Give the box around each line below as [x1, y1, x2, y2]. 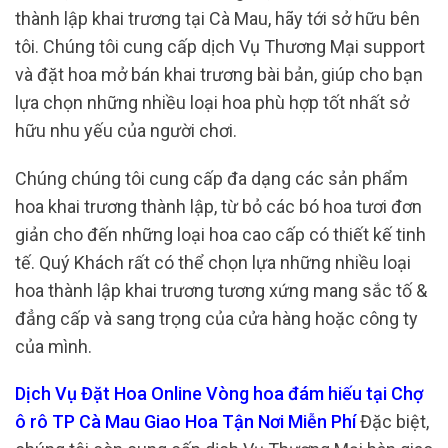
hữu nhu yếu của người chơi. [15, 120, 237, 142]
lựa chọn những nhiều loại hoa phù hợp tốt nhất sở [15, 92, 409, 114]
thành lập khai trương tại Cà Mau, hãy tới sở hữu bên [15, 8, 420, 30]
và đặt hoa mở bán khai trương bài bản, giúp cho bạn [15, 64, 423, 86]
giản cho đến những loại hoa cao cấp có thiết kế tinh [15, 223, 426, 245]
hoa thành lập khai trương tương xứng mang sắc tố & [15, 279, 427, 301]
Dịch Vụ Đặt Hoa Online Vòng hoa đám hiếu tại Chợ [15, 383, 423, 405]
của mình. [15, 335, 92, 357]
